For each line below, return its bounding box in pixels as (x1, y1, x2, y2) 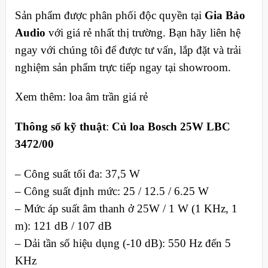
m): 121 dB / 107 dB (14, 220, 112, 233)
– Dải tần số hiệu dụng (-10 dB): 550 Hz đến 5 (14, 237, 231, 250)
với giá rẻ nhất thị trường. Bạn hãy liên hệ (45, 26, 240, 39)
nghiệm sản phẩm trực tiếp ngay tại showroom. (14, 60, 231, 74)
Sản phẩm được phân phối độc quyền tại (14, 8, 205, 22)
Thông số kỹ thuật (14, 120, 106, 133)
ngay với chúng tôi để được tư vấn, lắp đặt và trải (14, 43, 241, 56)
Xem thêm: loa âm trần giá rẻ (14, 90, 148, 103)
